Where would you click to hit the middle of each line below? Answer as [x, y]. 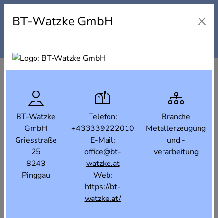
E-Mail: [103, 140]
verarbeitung [176, 152]
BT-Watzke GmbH [63, 21]
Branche [176, 117]
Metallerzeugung [176, 129]
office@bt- [103, 152]
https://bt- [103, 187]
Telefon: [103, 117]
